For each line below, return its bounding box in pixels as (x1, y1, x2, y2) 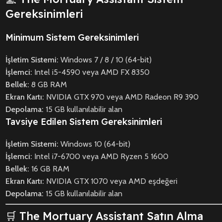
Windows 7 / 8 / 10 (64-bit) (58, 55, 152, 65)
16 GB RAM (29, 164, 69, 174)
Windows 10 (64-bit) (58, 139, 130, 149)
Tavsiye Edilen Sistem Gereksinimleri (5, 116, 162, 128)
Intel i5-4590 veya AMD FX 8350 (32, 67, 150, 77)
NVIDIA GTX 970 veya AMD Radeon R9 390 (44, 92, 199, 102)
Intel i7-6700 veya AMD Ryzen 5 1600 (32, 152, 168, 162)
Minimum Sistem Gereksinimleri (5, 32, 139, 44)
